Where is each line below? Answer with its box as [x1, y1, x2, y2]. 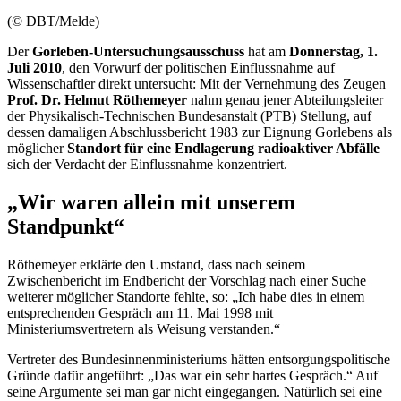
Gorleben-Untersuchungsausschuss [32, 43, 244, 59]
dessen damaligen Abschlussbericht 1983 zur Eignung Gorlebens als [7, 124, 392, 140]
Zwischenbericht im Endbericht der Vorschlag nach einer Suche [7, 272, 366, 288]
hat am [244, 43, 289, 59]
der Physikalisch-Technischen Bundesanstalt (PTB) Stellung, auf [7, 107, 371, 124]
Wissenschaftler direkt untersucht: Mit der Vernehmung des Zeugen [7, 75, 386, 91]
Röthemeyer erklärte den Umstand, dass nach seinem [7, 256, 305, 272]
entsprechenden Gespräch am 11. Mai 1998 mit [7, 304, 273, 320]
